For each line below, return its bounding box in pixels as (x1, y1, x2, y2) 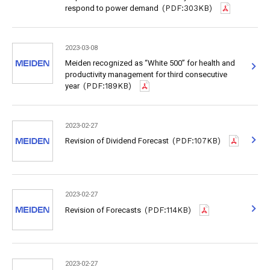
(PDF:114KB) (145, 205, 192, 215)
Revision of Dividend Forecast (64, 135, 169, 147)
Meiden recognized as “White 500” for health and (64, 57, 235, 69)
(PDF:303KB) (162, 4, 213, 13)
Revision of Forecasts (64, 204, 141, 216)
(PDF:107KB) (172, 136, 221, 146)
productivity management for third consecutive (64, 69, 227, 81)
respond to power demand (64, 2, 159, 14)
